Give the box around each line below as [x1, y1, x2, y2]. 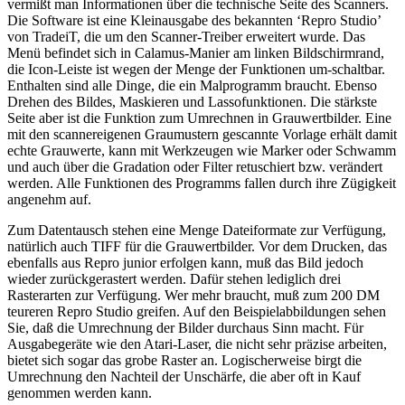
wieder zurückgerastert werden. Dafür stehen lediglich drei [7, 271, 341, 287]
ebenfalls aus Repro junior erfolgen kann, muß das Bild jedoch [7, 255, 363, 271]
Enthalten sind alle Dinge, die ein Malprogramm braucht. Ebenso [7, 78, 377, 94]
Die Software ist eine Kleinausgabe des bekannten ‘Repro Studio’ [7, 13, 381, 29]
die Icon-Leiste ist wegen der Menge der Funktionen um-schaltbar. [7, 61, 385, 78]
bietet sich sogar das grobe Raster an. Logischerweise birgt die [7, 353, 362, 369]
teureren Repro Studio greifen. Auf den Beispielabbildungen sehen [7, 304, 386, 320]
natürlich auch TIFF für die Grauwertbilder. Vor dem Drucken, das [7, 239, 387, 255]
